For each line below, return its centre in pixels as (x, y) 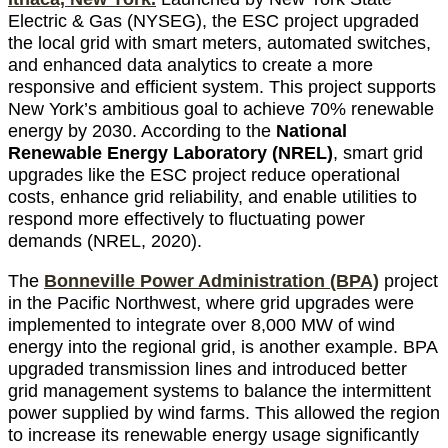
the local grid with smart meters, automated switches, (219, 42)
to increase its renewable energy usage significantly (213, 434)
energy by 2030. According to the (142, 130)
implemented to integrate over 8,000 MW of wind (201, 324)
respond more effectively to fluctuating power (186, 218)
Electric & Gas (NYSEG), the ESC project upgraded (213, 20)
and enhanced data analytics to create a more (190, 64)
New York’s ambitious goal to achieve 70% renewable (221, 108)
